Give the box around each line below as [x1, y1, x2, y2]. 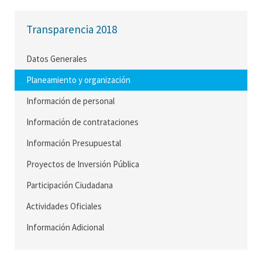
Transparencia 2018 [26, 22, 117, 36]
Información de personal [26, 95, 115, 106]
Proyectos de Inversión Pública [26, 158, 139, 170]
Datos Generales [26, 53, 87, 64]
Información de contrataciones [26, 116, 139, 127]
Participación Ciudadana [26, 180, 113, 191]
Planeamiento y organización [26, 74, 130, 85]
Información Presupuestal [26, 137, 121, 149]
